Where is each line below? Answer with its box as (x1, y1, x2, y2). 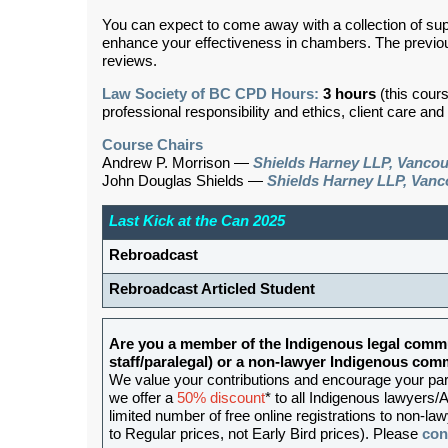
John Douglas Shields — (102, 172, 267, 189)
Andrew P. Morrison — (102, 154, 253, 171)
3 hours (323, 85, 376, 102)
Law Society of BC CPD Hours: (102, 85, 319, 102)
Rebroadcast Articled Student (109, 280, 315, 297)
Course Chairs (102, 136, 203, 153)
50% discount (177, 389, 265, 406)
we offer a (109, 389, 177, 406)
